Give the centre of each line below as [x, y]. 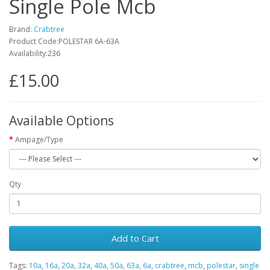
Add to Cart [135, 238]
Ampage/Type [39, 139]
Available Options [61, 120]
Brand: [21, 29]
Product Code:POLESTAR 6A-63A [64, 41]
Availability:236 [35, 53]
